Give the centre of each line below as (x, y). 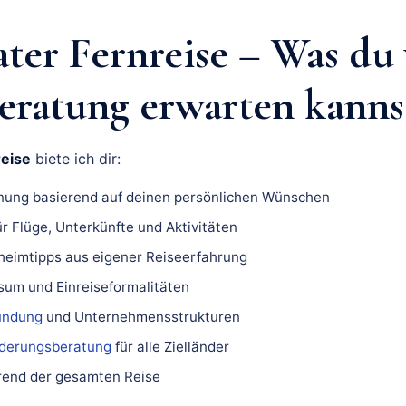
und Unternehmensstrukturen (141, 316)
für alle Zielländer (170, 346)
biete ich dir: (76, 158)
